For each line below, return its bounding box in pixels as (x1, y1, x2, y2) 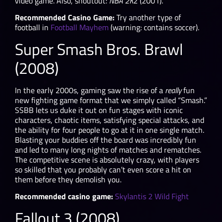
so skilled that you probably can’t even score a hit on (15, 163, 191, 175)
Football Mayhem (51, 21, 109, 34)
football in (15, 21, 51, 34)
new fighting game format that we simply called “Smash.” (15, 94, 207, 106)
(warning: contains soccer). (109, 21, 199, 34)
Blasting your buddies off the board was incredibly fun (15, 133, 196, 146)
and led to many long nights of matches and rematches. (15, 143, 201, 156)
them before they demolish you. (15, 173, 123, 185)
